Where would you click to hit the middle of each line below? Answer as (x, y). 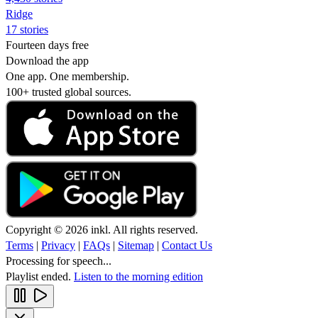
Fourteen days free (47, 45)
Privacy (58, 245)
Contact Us (187, 245)
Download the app (47, 60)
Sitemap (136, 245)
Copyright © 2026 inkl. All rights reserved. (102, 229)
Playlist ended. (40, 276)
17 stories (27, 29)
